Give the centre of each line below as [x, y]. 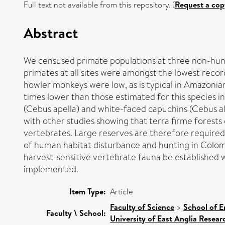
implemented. [51, 169]
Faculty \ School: [76, 213]
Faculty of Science [142, 207]
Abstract [51, 32]
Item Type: [88, 191]
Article [121, 191]
